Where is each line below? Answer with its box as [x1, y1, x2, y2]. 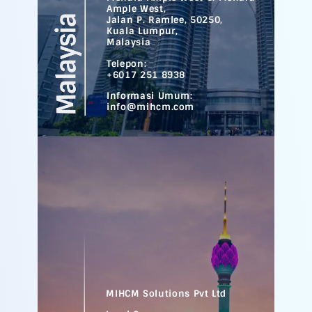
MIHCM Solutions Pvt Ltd [106, 287, 227, 299]
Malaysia [107, 36, 151, 49]
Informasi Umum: [107, 89, 193, 102]
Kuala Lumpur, [107, 25, 178, 38]
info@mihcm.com [107, 100, 195, 113]
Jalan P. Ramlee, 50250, [107, 14, 223, 26]
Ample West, [107, 3, 166, 15]
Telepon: [107, 57, 147, 70]
